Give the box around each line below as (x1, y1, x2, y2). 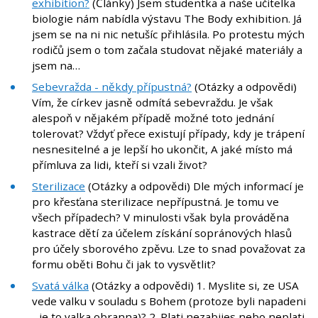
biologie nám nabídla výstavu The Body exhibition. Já (32, 11, 302, 26)
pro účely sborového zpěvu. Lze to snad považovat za (32, 241, 305, 256)
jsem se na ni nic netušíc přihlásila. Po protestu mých (32, 27, 305, 42)
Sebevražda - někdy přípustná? (32, 79, 192, 94)
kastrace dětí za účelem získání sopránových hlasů (32, 226, 292, 241)
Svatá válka (32, 278, 89, 293)
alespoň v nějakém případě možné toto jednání (32, 111, 274, 126)
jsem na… (32, 58, 80, 73)
